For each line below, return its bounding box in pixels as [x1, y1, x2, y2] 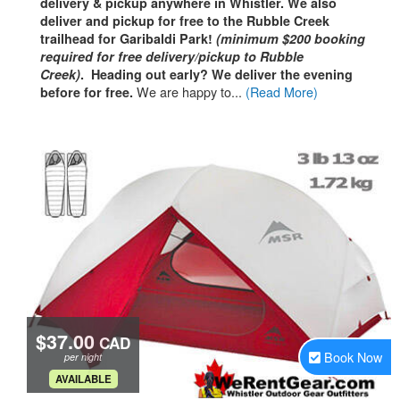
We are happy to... [137, 82, 246, 101]
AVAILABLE [54, 371, 112, 387]
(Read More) [246, 82, 318, 101]
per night [64, 350, 102, 363]
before [40, 83, 80, 101]
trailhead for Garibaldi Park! [40, 29, 216, 47]
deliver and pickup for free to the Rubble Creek [40, 12, 329, 29]
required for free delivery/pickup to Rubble [40, 47, 304, 65]
